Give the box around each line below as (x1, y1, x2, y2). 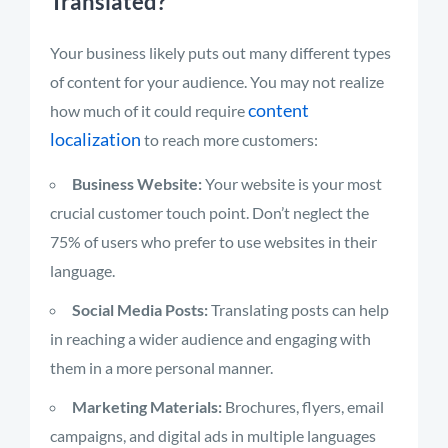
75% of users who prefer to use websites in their (50, 232, 377, 251)
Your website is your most (202, 174, 382, 193)
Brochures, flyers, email (222, 397, 384, 416)
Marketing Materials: (72, 397, 222, 416)
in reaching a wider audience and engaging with (50, 329, 371, 348)
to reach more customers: (141, 130, 318, 149)
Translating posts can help (208, 300, 389, 319)
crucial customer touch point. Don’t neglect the (50, 203, 369, 222)
